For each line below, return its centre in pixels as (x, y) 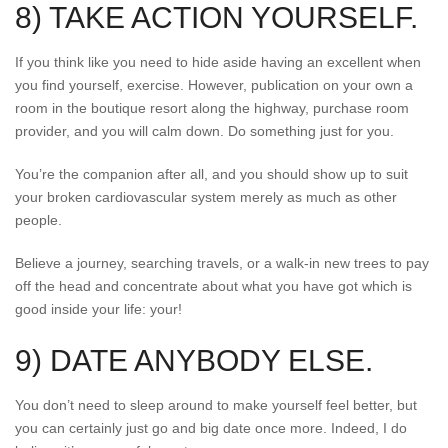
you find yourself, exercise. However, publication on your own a (214, 85)
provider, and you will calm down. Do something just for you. (204, 131)
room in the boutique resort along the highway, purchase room (212, 108)
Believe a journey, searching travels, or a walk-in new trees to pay (222, 263)
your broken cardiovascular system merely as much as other (206, 197)
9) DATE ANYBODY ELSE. (194, 360)
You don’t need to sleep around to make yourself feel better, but (216, 405)
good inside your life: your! (98, 309)
